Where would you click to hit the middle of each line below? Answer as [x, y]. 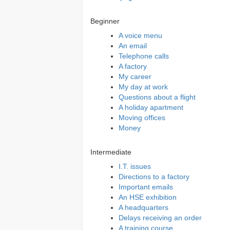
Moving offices [142, 118]
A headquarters [143, 207]
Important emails [146, 187]
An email [133, 46]
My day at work [143, 87]
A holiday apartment [151, 107]
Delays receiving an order [160, 218]
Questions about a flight [157, 97]
